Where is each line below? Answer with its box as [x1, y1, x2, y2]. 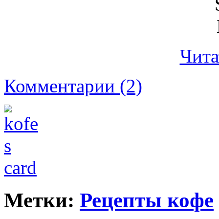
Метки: [4, 189, 80, 212]
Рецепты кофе [80, 189, 214, 212]
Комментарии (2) [4, 75, 142, 97]
